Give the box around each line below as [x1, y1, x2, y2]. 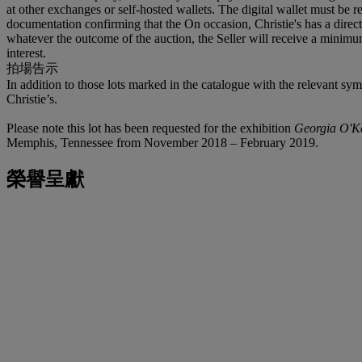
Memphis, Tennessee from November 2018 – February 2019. [6, 135, 318, 149]
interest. [6, 45, 46, 60]
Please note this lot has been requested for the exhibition [6, 120, 294, 135]
